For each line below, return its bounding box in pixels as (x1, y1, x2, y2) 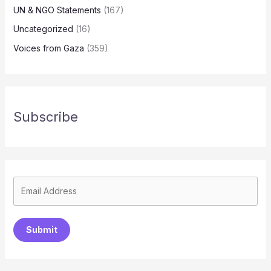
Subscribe (13, 108, 78, 125)
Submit (25, 224, 57, 235)
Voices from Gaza (13, 42, 84, 53)
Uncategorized (13, 24, 73, 34)
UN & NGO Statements (13, 4, 101, 15)
